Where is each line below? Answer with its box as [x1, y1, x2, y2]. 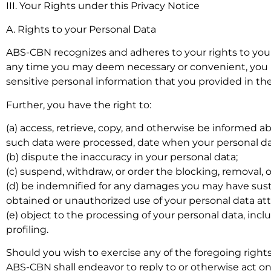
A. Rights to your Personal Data [6, 23, 156, 35]
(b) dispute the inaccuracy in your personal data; [6, 151, 238, 163]
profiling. [6, 223, 48, 235]
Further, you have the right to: [6, 99, 151, 111]
